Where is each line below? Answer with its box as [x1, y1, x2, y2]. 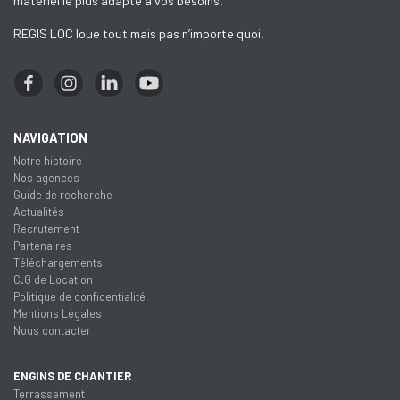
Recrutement [13, 221, 79, 236]
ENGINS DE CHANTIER [13, 368, 131, 383]
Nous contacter [13, 322, 91, 337]
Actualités [13, 204, 64, 219]
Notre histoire [13, 153, 82, 168]
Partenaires [13, 237, 72, 253]
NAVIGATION [13, 130, 87, 146]
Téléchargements [13, 254, 103, 270]
